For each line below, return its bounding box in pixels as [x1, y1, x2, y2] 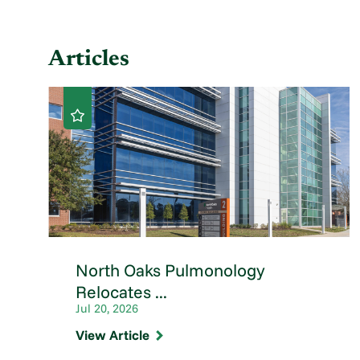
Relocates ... [75, 280, 167, 302]
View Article [75, 326, 149, 344]
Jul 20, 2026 [75, 300, 138, 316]
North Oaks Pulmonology [75, 259, 265, 280]
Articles [48, 48, 130, 71]
